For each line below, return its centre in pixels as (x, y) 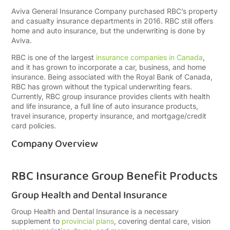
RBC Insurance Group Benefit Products (115, 176)
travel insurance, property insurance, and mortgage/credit (109, 116)
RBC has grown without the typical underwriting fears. (102, 87)
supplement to (37, 221)
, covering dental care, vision (162, 221)
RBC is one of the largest (54, 57)
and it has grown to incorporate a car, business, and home (109, 67)
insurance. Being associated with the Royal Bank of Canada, (112, 77)
